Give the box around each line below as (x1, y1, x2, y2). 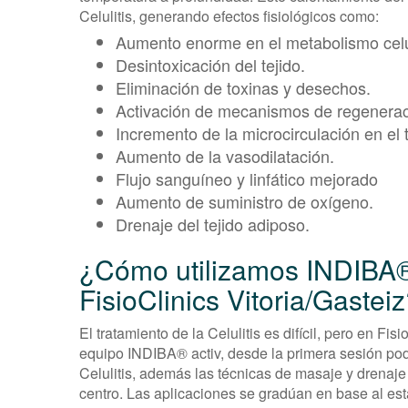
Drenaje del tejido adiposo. (116, 211, 310, 236)
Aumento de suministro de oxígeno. (116, 189, 373, 213)
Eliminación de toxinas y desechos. (116, 75, 371, 99)
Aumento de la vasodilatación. (116, 143, 334, 168)
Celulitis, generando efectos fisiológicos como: (79, 5, 379, 26)
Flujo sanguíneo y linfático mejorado (116, 166, 378, 190)
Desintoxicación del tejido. (116, 52, 305, 76)
